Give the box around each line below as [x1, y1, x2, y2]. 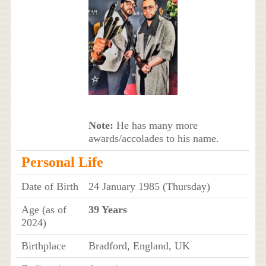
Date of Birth [21, 180, 78, 192]
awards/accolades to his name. [88, 132, 219, 145]
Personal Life [21, 154, 103, 170]
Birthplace [21, 239, 66, 252]
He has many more [113, 119, 198, 132]
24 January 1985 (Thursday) [88, 180, 210, 192]
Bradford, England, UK [88, 239, 190, 252]
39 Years [88, 203, 127, 216]
